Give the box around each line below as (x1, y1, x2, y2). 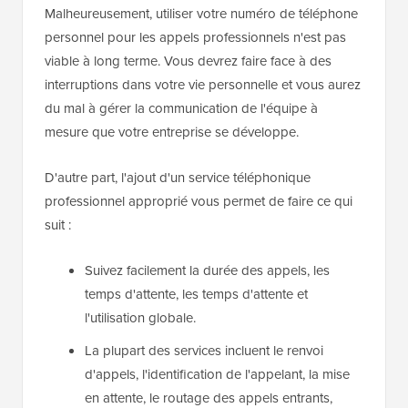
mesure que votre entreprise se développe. (45, 122, 299, 143)
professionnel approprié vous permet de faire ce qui (45, 191, 352, 212)
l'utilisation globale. (85, 308, 196, 329)
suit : (45, 215, 71, 236)
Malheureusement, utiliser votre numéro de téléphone (45, 4, 358, 25)
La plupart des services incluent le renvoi (85, 341, 323, 362)
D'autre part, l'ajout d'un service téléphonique (45, 168, 311, 189)
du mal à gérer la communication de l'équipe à (45, 98, 318, 119)
